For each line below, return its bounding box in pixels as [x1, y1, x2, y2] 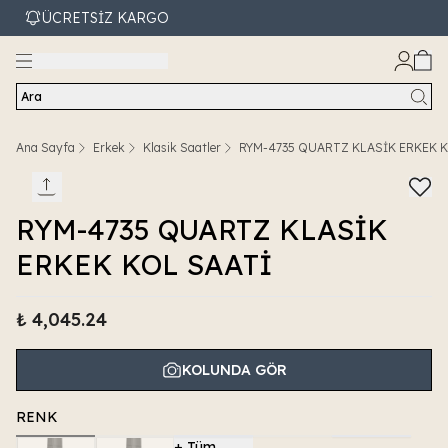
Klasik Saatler [143, 140, 221, 155]
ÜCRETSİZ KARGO [42, 9, 169, 27]
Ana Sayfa [16, 140, 75, 155]
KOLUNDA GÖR [181, 361, 287, 379]
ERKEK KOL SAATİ [16, 247, 272, 282]
